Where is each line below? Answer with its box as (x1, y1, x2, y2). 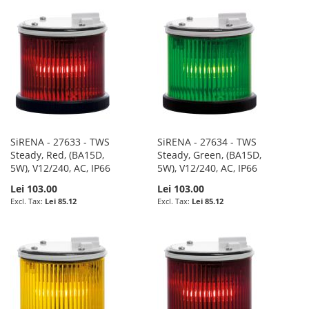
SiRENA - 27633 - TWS (10, 134, 110, 148)
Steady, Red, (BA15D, (10, 148, 104, 161)
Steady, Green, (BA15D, (157, 148, 262, 161)
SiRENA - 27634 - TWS (157, 134, 257, 148)
